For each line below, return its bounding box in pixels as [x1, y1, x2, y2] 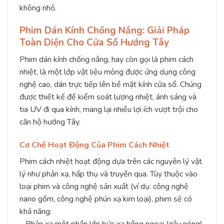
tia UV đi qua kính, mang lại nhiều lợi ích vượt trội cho [19, 103, 198, 115]
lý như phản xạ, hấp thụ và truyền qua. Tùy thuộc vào [19, 168, 197, 179]
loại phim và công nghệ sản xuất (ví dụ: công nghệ [19, 180, 188, 192]
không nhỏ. [19, 2, 56, 13]
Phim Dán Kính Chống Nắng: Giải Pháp [19, 24, 189, 37]
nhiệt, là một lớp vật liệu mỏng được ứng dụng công [19, 66, 195, 77]
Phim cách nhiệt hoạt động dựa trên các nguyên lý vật [19, 155, 202, 167]
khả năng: [19, 205, 51, 217]
